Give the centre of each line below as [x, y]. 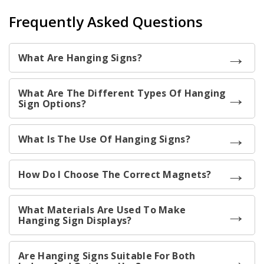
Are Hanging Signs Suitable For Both [107, 256]
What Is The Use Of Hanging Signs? [104, 139]
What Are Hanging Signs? [80, 58]
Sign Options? [52, 104]
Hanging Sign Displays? [75, 220]
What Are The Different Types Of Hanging [122, 93]
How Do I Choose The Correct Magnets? [115, 174]
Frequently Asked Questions [106, 22]
